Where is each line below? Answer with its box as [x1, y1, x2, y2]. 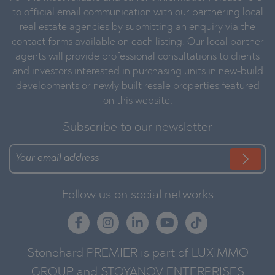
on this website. [103, 96, 172, 106]
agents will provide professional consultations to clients [15, 52, 260, 62]
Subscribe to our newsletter [63, 121, 212, 134]
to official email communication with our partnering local [12, 7, 263, 18]
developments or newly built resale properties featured [15, 81, 260, 91]
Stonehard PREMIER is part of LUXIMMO [26, 247, 249, 260]
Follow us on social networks [61, 188, 214, 201]
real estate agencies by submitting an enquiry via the [20, 22, 255, 33]
